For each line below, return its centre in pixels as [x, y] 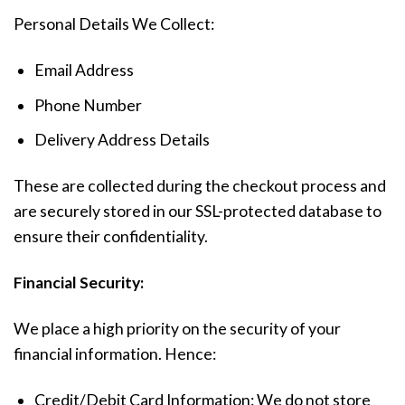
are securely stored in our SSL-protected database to [198, 212]
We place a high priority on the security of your [177, 328]
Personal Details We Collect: [114, 24]
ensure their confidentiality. [111, 237]
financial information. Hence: [115, 353]
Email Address [84, 71]
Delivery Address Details [122, 140]
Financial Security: [79, 282]
